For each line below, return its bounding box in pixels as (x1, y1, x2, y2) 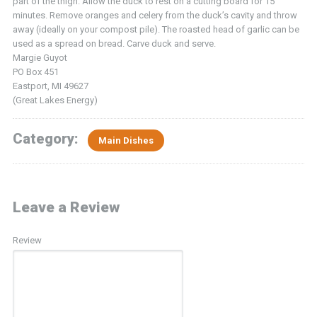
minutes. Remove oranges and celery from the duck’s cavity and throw (12, 9, 297, 21)
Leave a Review (12, 198, 120, 216)
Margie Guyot (12, 52, 67, 63)
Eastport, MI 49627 (12, 80, 88, 91)
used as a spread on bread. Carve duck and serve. (12, 38, 216, 49)
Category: (12, 129, 82, 147)
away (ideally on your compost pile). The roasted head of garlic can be (12, 23, 299, 35)
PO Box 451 (12, 66, 59, 77)
